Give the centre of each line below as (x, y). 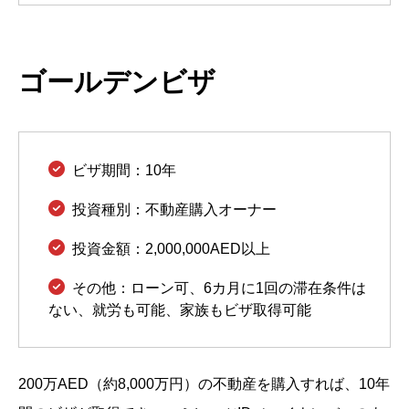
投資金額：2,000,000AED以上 (171, 249)
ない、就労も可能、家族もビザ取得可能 (180, 310)
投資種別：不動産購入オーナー (174, 210)
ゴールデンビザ (117, 82)
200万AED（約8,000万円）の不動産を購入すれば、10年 (204, 383)
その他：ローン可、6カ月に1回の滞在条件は (219, 288)
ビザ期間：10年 (124, 171)
